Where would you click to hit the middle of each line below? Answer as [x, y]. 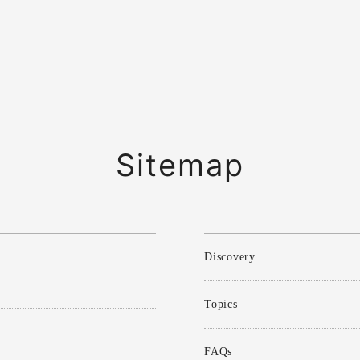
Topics [221, 304]
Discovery [230, 257]
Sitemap [180, 165]
